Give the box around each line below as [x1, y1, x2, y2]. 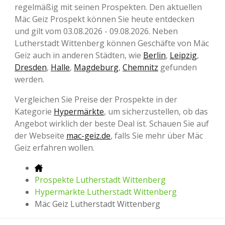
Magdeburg [74, 61, 119, 73]
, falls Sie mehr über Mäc [110, 130, 203, 141]
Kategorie [15, 105, 54, 117]
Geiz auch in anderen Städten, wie [15, 49, 143, 61]
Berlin [143, 49, 166, 61]
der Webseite [15, 130, 66, 141]
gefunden [158, 61, 197, 73]
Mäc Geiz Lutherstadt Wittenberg [35, 198, 160, 209]
